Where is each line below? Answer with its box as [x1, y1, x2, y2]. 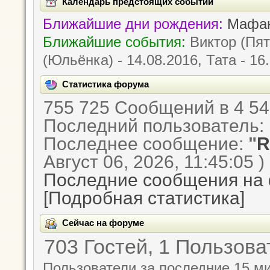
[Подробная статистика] [43, 187, 245, 208]
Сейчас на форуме [62, 218, 144, 228]
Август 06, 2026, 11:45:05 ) [43, 151, 265, 172]
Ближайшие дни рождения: [43, 15, 223, 32]
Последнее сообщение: [43, 133, 249, 154]
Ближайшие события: [43, 33, 186, 50]
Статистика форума [62, 78, 149, 89]
